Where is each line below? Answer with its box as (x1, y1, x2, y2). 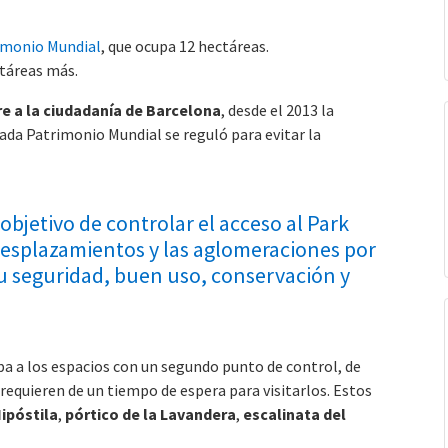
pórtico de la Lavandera (65, 403, 236, 424)
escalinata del (243, 403, 346, 424)
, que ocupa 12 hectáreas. (101, 35, 269, 56)
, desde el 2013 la (221, 99, 334, 120)
